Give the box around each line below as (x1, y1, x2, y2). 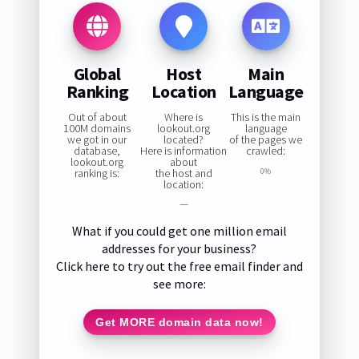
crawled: (246, 143, 286, 159)
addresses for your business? (102, 240, 257, 257)
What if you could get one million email (71, 223, 287, 240)
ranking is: (75, 166, 120, 181)
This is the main (231, 110, 301, 125)
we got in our (67, 132, 127, 147)
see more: (152, 276, 206, 292)
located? (163, 132, 204, 147)
